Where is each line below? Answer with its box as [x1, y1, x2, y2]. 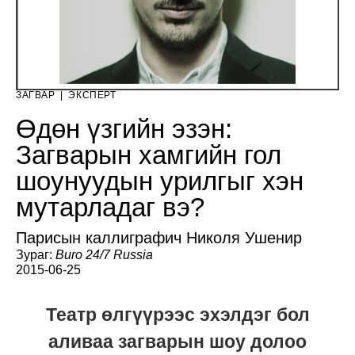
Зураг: [16, 248, 55, 262]
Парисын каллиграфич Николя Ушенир [16, 229, 302, 247]
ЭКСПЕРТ [68, 90, 116, 101]
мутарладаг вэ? [16, 193, 204, 223]
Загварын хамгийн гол [16, 140, 281, 170]
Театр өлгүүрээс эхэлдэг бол [45, 304, 310, 326]
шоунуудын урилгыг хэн [16, 166, 303, 197]
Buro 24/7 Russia [55, 248, 153, 262]
